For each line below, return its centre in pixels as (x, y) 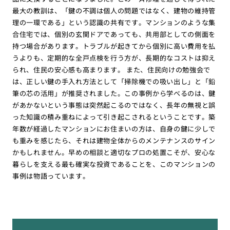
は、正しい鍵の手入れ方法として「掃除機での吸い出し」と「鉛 (114, 81)
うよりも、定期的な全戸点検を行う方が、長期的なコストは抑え (114, 57)
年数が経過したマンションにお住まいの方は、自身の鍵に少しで (114, 128)
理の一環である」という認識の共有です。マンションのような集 (114, 22)
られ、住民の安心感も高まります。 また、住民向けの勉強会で (111, 69)
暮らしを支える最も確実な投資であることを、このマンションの (114, 164)
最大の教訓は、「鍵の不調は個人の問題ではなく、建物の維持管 (114, 10)
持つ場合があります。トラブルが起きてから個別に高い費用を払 (114, 46)
